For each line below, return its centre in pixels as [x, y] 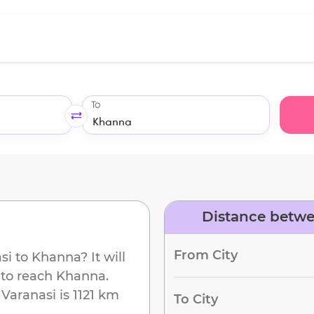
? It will [103, 257]
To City [196, 299]
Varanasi [29, 295]
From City [205, 255]
